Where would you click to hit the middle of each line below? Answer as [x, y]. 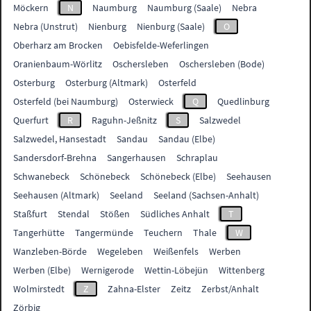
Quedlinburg [244, 102]
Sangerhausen [137, 158]
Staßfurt [31, 214]
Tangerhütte [39, 233]
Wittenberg [242, 270]
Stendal [74, 214]
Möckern [31, 8]
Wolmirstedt [39, 289]
